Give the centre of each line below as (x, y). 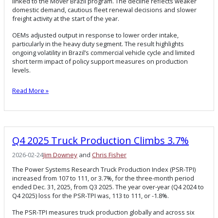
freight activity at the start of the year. (66, 19)
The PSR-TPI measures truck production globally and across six (103, 212)
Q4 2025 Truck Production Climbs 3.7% (100, 141)
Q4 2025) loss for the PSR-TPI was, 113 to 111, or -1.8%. (91, 196)
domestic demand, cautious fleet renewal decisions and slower (104, 10)
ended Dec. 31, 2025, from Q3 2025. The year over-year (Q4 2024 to (108, 187)
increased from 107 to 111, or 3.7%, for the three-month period (103, 178)
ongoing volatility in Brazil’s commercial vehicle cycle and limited (103, 53)
